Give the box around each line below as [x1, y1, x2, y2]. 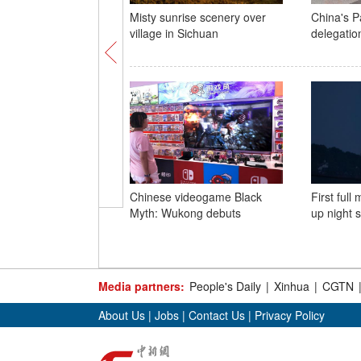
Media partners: [98, 278, 185, 294]
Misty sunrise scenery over [129, 9, 266, 25]
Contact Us [189, 307, 245, 323]
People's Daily [189, 278, 261, 294]
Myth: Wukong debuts [129, 205, 241, 221]
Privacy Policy [255, 307, 325, 323]
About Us [98, 307, 145, 323]
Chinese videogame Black [129, 189, 262, 205]
